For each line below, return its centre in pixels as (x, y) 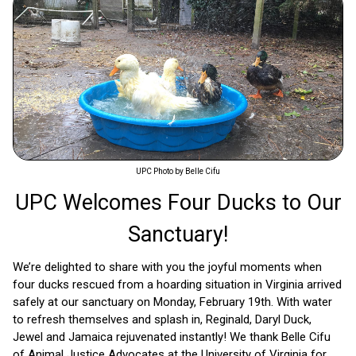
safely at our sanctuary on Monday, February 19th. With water (172, 302)
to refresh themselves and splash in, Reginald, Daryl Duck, (162, 320)
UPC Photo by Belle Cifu (178, 172)
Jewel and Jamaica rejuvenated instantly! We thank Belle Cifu (172, 337)
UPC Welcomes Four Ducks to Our (178, 203)
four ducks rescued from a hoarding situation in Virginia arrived (177, 285)
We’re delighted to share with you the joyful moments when (167, 267)
